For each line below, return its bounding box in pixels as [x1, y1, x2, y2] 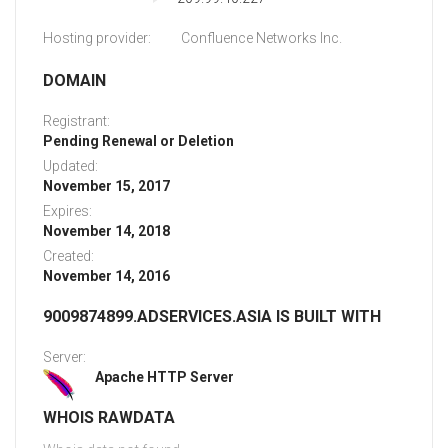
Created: [43, 248, 94, 265]
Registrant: [43, 113, 110, 130]
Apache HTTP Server [95, 369, 234, 386]
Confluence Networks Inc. [181, 30, 342, 47]
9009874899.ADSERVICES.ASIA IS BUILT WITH [43, 307, 381, 327]
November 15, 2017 [43, 178, 170, 195]
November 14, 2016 [43, 268, 170, 285]
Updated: [43, 158, 98, 175]
